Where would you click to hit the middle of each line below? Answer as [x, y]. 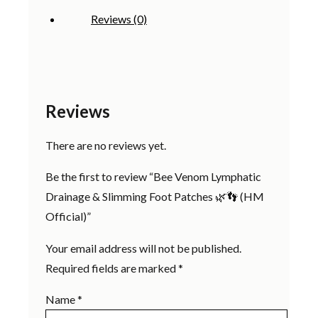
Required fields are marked [112, 268]
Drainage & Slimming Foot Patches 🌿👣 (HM [155, 197]
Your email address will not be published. [143, 248]
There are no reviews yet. [106, 146]
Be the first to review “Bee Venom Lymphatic [153, 177]
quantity [48, 47]
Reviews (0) [119, 19]
